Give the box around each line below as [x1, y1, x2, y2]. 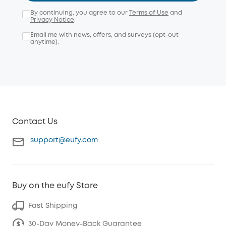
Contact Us [12, 118, 58, 126]
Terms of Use [129, 10, 168, 16]
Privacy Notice [30, 17, 74, 23]
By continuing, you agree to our [30, 10, 129, 16]
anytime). [30, 39, 59, 45]
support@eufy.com [30, 137, 98, 143]
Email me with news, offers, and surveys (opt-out [30, 32, 179, 38]
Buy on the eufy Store [12, 182, 98, 190]
